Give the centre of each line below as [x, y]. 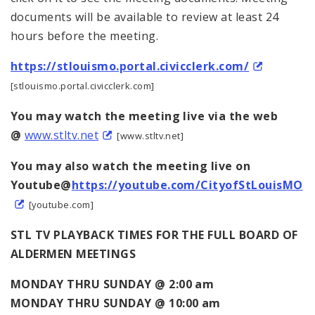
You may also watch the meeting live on [131, 166]
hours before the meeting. [86, 36]
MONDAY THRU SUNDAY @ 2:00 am [112, 284]
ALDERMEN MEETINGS [75, 253]
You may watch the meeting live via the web [144, 116]
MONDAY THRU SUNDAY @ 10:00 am [116, 303]
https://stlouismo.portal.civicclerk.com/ [130, 66]
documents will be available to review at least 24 [145, 17]
